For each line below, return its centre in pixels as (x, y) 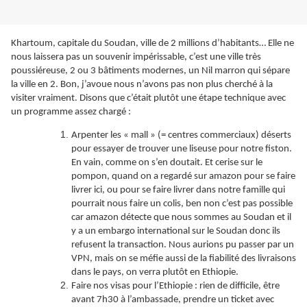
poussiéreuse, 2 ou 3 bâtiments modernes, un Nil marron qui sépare (150, 71)
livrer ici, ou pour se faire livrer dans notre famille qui (178, 191)
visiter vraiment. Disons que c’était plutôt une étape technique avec (148, 99)
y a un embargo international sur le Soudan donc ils (176, 232)
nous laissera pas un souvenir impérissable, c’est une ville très (136, 58)
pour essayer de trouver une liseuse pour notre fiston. (182, 149)
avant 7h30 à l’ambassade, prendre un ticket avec (173, 300)
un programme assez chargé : (71, 112)
